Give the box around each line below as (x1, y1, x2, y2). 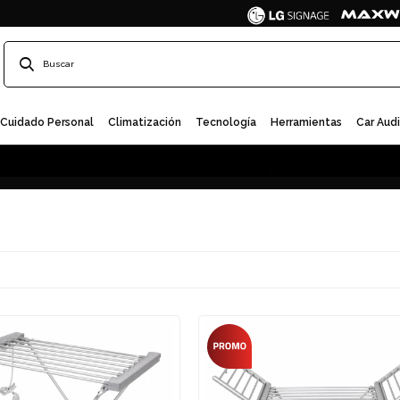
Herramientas (279, 116, 342, 129)
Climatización (116, 116, 181, 129)
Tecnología (203, 116, 256, 129)
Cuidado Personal (8, 116, 94, 129)
